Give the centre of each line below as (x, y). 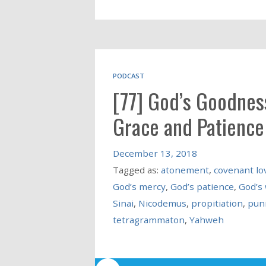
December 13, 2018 (155, 153)
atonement (185, 170)
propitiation (217, 203)
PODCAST (128, 76)
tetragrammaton (148, 220)
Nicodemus (162, 203)
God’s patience (202, 187)
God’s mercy (139, 187)
